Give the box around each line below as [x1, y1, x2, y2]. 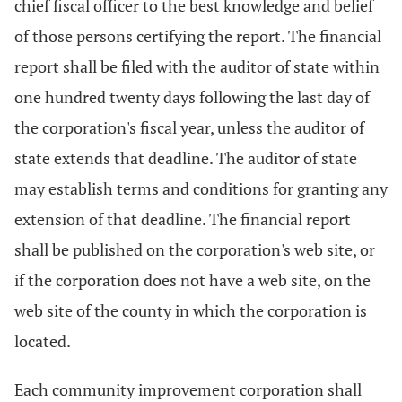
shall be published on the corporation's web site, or [14, 239, 375, 260]
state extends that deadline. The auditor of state [14, 147, 357, 169]
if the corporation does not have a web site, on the [14, 269, 371, 291]
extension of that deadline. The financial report [14, 208, 351, 230]
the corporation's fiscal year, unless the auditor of [14, 117, 364, 138]
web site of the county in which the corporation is [14, 300, 367, 321]
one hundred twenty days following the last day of [14, 86, 370, 108]
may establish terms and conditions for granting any [14, 178, 388, 199]
